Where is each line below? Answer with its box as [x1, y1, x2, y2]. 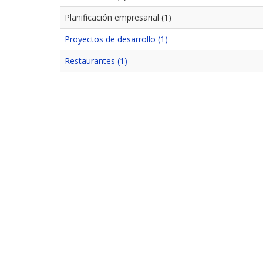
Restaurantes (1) [65, 55, 127, 66]
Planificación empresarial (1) [65, 11, 171, 23]
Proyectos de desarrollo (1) [65, 33, 168, 45]
